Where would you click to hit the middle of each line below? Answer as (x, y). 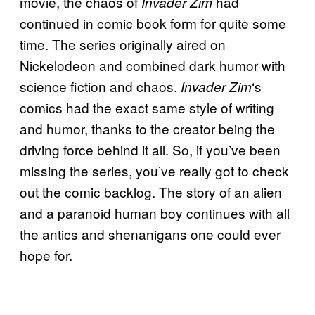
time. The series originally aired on (123, 44)
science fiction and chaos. (100, 86)
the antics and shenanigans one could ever (150, 233)
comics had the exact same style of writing (147, 107)
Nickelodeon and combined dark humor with (153, 65)
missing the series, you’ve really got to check (154, 170)
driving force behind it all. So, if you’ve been (150, 149)
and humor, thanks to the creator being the (147, 128)
